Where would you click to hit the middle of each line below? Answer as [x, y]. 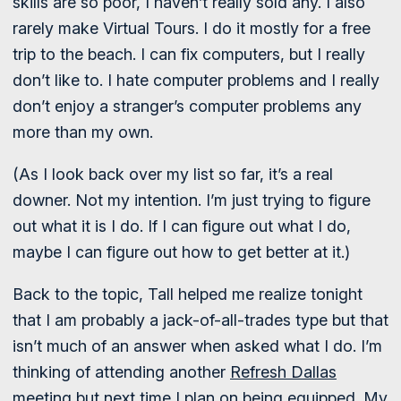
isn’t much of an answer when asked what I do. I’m [197, 346]
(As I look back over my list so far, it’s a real [173, 174]
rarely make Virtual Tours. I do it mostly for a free [192, 28]
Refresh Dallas [283, 372]
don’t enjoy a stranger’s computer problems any [187, 106]
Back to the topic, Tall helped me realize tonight [188, 294]
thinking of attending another [121, 372]
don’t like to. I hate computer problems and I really [196, 80]
